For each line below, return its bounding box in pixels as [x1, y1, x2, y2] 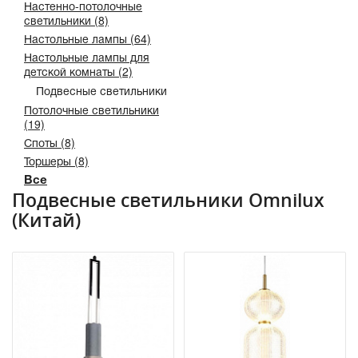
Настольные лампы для [24, 49, 149, 65]
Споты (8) [24, 134, 75, 150]
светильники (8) [24, 12, 109, 28]
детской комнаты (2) [24, 63, 133, 79]
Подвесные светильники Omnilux [12, 188, 324, 213]
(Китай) [12, 208, 81, 233]
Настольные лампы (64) [24, 30, 151, 46]
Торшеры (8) [24, 153, 89, 169]
